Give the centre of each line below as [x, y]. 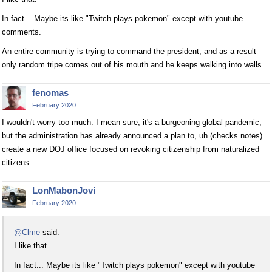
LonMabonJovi [64, 190]
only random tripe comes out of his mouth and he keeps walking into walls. [133, 65]
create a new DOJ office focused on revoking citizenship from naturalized [131, 149]
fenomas [50, 93]
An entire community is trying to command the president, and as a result [129, 51]
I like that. [32, 245]
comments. [22, 32]
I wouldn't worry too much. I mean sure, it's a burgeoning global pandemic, [132, 122]
